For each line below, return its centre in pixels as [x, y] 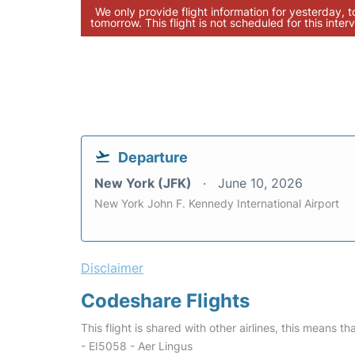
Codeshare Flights [165, 301]
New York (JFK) [145, 183]
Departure [153, 157]
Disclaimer [112, 268]
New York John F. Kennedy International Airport [217, 203]
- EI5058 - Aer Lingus [137, 346]
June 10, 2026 [260, 183]
